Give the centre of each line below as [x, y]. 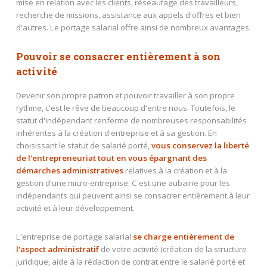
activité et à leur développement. [75, 208]
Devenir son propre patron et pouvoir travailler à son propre [125, 95]
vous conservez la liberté [200, 145]
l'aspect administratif [57, 249]
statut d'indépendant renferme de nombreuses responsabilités [131, 120]
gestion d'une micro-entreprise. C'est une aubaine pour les [123, 183]
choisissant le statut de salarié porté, [83, 145]
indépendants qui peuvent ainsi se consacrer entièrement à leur [133, 195]
